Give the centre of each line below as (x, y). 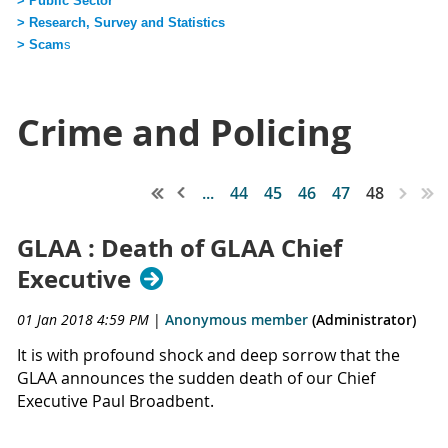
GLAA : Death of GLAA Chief (179, 247)
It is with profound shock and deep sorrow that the (208, 354)
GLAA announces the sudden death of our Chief (196, 377)
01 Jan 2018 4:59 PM (83, 319)
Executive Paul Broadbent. (115, 400)
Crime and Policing (184, 132)
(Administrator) (362, 319)
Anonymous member (236, 319)
